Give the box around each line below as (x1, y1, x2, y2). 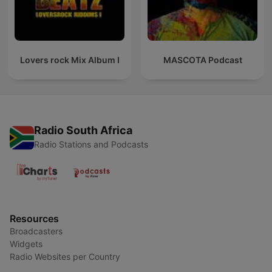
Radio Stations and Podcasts (34, 139, 148, 150)
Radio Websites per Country (10, 251, 120, 262)
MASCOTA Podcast (163, 55, 242, 66)
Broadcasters (10, 226, 63, 237)
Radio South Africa (34, 124, 132, 137)
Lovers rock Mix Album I (19, 55, 120, 66)
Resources (10, 212, 59, 225)
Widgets (10, 239, 42, 250)
